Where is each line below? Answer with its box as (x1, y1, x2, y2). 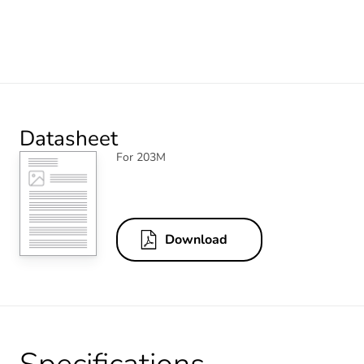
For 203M (116, 149, 166, 165)
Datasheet (19, 123, 118, 153)
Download (165, 231, 227, 249)
